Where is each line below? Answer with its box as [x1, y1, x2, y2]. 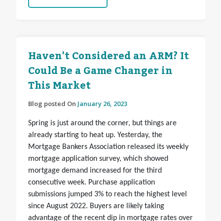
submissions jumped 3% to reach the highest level [28, 190, 187, 199]
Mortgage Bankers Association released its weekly [28, 143, 188, 151]
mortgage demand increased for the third [28, 167, 162, 175]
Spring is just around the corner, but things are [28, 119, 177, 128]
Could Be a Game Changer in [28, 61, 173, 81]
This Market [28, 76, 91, 96]
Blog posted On [28, 99, 77, 109]
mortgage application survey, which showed [28, 155, 168, 163]
